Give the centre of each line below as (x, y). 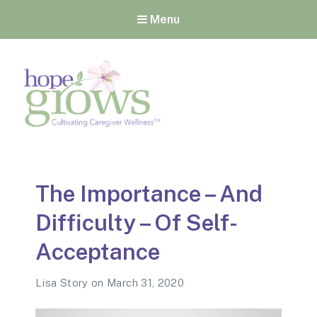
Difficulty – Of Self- (137, 222)
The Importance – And (149, 193)
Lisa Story (63, 282)
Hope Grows (92, 147)
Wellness (92, 177)
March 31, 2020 (146, 282)
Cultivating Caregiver (92, 163)
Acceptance (98, 251)
